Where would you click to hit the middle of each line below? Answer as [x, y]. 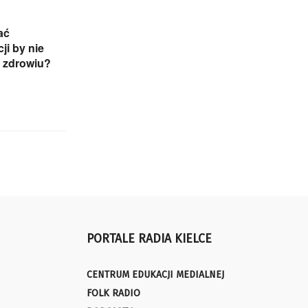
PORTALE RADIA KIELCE [149, 239]
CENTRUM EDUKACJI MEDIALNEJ [155, 275]
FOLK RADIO [113, 294]
